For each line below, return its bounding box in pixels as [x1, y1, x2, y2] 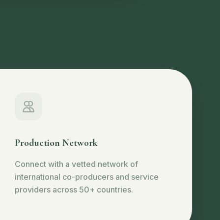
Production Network [14, 137, 98, 149]
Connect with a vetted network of [14, 159, 138, 169]
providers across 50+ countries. [14, 185, 133, 194]
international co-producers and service [14, 172, 159, 182]
